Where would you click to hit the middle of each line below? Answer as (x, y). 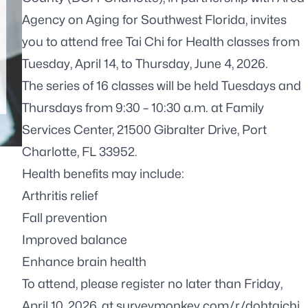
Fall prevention (65, 218)
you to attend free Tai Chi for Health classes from (161, 42)
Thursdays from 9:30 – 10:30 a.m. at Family (143, 108)
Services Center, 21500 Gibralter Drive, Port (144, 130)
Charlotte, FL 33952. (80, 152)
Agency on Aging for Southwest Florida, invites (154, 20)
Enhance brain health (84, 262)
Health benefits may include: (103, 174)
